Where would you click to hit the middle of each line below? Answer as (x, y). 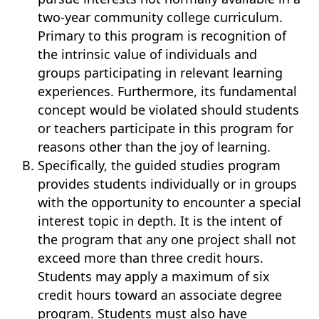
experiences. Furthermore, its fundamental (168, 91)
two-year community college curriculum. (161, 17)
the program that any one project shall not (167, 239)
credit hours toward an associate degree (160, 295)
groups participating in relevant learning (161, 73)
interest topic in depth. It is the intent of (160, 221)
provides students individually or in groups (168, 184)
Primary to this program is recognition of (162, 36)
